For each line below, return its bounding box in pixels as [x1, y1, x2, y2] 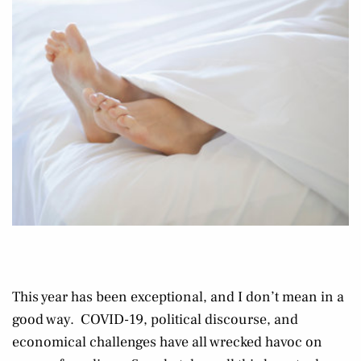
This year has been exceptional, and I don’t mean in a [12, 288, 344, 306]
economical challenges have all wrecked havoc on [12, 333, 322, 351]
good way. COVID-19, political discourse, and [12, 310, 298, 329]
